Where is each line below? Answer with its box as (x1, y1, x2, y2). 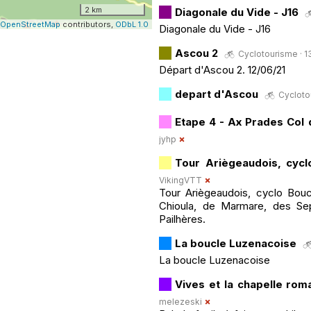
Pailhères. (159, 212, 205, 226)
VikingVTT (159, 174, 202, 185)
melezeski (159, 296, 202, 307)
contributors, (60, 19, 115, 29)
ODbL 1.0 (115, 19, 149, 29)
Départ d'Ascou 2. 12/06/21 (159, 62, 285, 76)
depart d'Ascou (175, 87, 261, 101)
